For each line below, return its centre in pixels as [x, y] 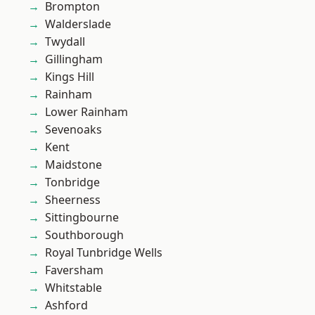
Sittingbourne [82, 217]
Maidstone [73, 165]
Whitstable [73, 288]
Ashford [66, 305]
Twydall [65, 41]
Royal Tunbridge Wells [104, 252]
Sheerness [73, 200]
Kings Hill [70, 77]
